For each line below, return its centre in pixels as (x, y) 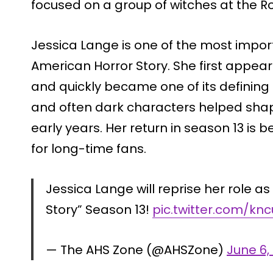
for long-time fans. (89, 148)
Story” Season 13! (99, 209)
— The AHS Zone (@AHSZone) (136, 250)
